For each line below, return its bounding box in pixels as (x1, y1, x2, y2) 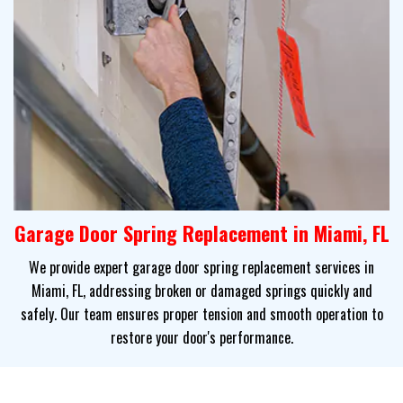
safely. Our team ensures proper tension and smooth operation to (20, 303, 383, 326)
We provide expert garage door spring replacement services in (29, 256, 374, 279)
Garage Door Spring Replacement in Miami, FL (13, 219, 390, 248)
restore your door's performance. (110, 327, 293, 349)
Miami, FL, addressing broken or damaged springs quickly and (31, 280, 372, 302)
